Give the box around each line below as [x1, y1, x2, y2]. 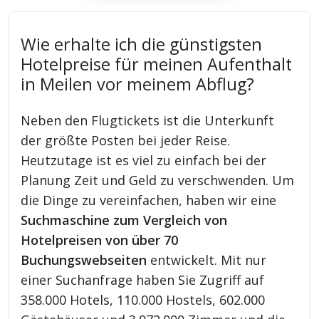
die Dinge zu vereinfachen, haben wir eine [21, 191, 277, 209]
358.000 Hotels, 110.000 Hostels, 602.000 [21, 291, 266, 308]
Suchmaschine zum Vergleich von [21, 211, 228, 229]
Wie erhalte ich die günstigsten [21, 32, 263, 56]
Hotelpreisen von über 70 [21, 231, 179, 249]
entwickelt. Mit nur [147, 251, 267, 268]
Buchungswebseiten [21, 251, 147, 268]
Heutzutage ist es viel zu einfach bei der [21, 151, 267, 169]
